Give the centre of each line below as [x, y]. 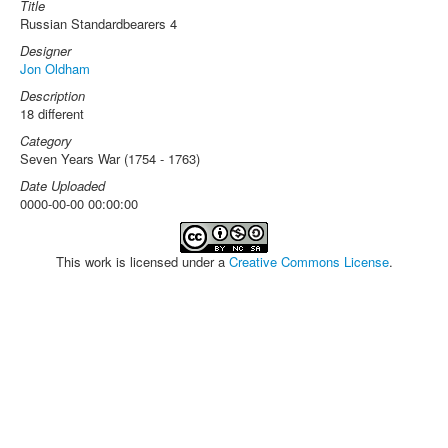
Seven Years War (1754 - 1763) [110, 158]
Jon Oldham [55, 68]
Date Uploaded [62, 185]
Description [52, 95]
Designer [45, 50]
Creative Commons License [308, 261]
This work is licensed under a [142, 261]
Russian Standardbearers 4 [98, 23]
